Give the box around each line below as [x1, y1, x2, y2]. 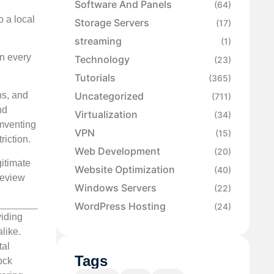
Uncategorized [75, 90, 144, 103]
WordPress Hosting [75, 200, 166, 213]
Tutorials [75, 72, 116, 84]
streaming [75, 35, 122, 48]
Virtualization [75, 108, 138, 121]
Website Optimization [75, 163, 175, 176]
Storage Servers [75, 17, 149, 29]
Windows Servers [75, 182, 157, 194]
